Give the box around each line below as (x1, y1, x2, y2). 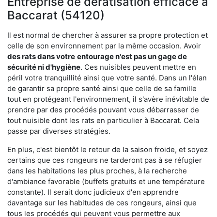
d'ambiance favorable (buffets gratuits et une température (7, 176, 205, 186)
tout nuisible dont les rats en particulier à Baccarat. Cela (7, 115, 199, 125)
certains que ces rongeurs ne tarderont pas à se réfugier (7, 155, 202, 165)
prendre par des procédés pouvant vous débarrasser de (7, 105, 199, 114)
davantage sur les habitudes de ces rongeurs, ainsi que (7, 198, 197, 207)
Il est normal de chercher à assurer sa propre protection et (7, 30, 208, 40)
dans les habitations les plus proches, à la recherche (7, 166, 187, 175)
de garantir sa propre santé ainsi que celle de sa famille (7, 83, 197, 93)
